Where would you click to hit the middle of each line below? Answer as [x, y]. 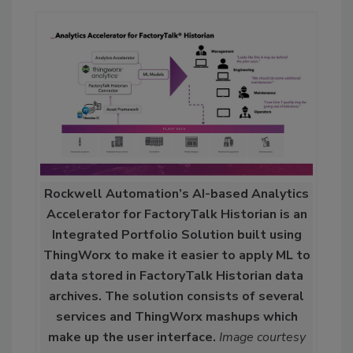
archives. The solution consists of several [176, 297]
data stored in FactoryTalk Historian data [176, 276]
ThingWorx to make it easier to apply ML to [176, 256]
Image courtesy [262, 338]
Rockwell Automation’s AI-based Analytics [176, 194]
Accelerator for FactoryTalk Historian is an [176, 215]
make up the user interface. [132, 338]
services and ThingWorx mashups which [176, 317]
